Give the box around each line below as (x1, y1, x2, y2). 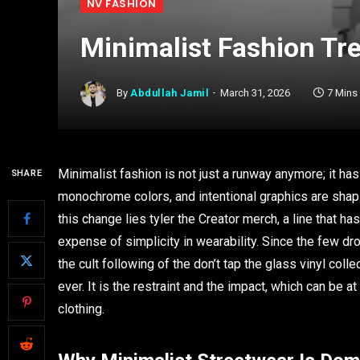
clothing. (58, 301, 104, 317)
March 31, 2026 (220, 87, 291, 100)
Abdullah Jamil (130, 87, 210, 100)
